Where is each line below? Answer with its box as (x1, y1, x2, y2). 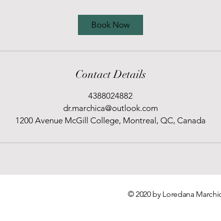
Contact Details (75, 68, 146, 81)
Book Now (91, 20, 130, 30)
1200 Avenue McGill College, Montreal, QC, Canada (15, 115, 206, 125)
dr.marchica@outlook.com (63, 103, 158, 113)
